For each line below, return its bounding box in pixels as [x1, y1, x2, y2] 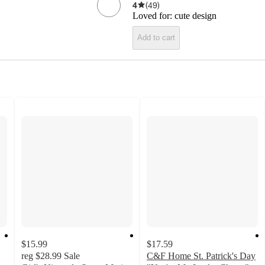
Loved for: [132, 10, 174, 21]
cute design [174, 10, 216, 21]
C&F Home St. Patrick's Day [147, 250, 256, 261]
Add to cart [137, 33, 175, 43]
